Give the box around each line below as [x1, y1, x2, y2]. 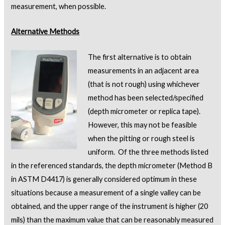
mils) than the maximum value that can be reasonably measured [11, 215, 214, 224]
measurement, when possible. [11, 2, 106, 11]
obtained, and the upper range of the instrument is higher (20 [11, 201, 208, 210]
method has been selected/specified [88, 93, 204, 102]
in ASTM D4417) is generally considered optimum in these [11, 174, 197, 183]
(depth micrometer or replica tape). [88, 106, 202, 116]
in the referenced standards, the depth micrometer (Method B [11, 161, 213, 170]
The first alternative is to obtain [88, 52, 192, 61]
